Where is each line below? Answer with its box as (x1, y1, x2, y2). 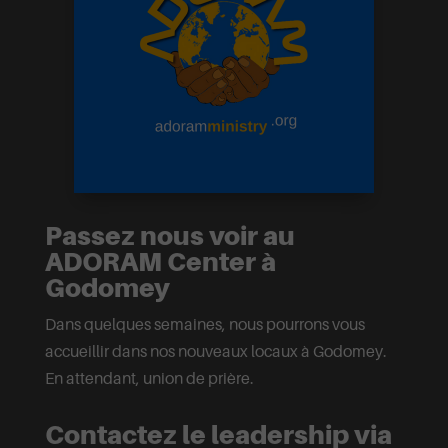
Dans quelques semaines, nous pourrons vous (44, 313, 365, 334)
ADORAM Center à (44, 245, 276, 277)
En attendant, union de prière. (44, 367, 254, 388)
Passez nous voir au (44, 219, 295, 251)
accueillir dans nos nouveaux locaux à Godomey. (44, 340, 387, 361)
